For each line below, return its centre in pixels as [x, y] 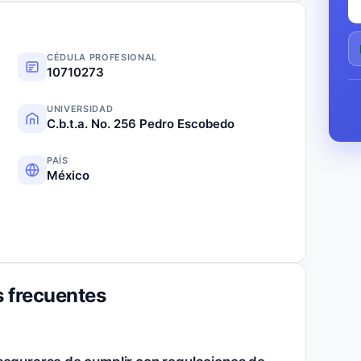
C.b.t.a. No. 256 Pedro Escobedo [141, 123]
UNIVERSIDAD [80, 108]
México [68, 175]
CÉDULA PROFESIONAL [102, 57]
